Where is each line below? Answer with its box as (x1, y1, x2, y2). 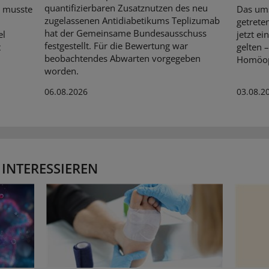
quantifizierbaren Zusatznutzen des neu (44, 1, 208, 14)
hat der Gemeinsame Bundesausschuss (44, 26, 207, 39)
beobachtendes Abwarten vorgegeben (44, 52, 201, 64)
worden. (44, 64, 79, 77)
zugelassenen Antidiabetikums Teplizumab (44, 14, 220, 26)
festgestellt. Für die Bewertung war (44, 39, 188, 52)
